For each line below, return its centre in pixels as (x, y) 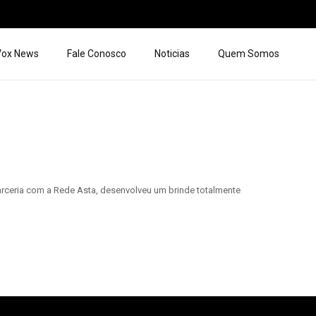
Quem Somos (249, 54)
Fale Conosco (97, 54)
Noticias (172, 54)
